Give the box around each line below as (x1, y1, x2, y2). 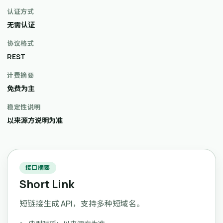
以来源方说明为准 (7, 115, 63, 125)
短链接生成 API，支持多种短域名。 (19, 198, 144, 209)
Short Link (19, 177, 74, 192)
